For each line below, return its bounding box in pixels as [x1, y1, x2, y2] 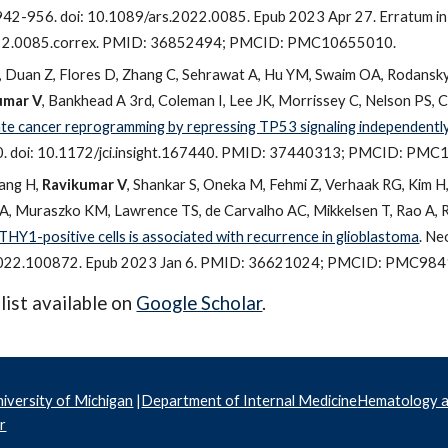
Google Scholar [136, 292, 263, 314]
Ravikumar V [42, 176, 128, 193]
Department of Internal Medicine [141, 392, 358, 409]
